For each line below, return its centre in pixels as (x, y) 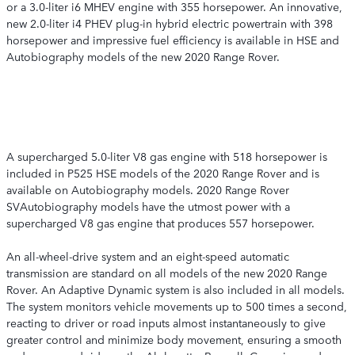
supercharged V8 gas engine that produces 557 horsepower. (160, 223)
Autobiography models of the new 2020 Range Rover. (145, 56)
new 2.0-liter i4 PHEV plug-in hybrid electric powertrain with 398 (170, 23)
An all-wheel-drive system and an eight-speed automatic (148, 256)
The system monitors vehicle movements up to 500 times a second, (177, 306)
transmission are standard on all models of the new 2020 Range (167, 273)
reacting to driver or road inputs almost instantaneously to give (166, 323)
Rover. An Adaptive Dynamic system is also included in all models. (176, 289)
